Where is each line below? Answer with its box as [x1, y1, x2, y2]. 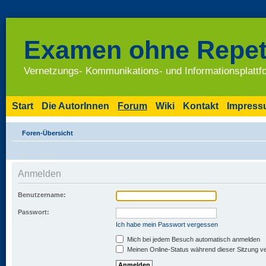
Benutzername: [18, 191, 66, 198]
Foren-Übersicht [22, 129, 73, 137]
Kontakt [183, 100, 218, 111]
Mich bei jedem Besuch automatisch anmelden [125, 235, 260, 243]
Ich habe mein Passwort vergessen [116, 220, 218, 228]
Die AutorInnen [42, 100, 109, 111]
